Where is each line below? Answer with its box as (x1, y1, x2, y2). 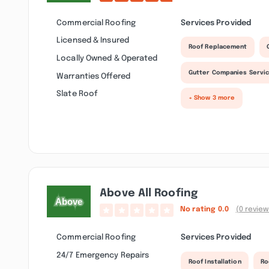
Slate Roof (56, 89, 98, 98)
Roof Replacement (188, 44, 247, 50)
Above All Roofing (100, 187, 198, 199)
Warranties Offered (56, 71, 130, 80)
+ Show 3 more (188, 95, 235, 101)
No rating (180, 206, 218, 214)
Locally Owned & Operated (56, 53, 158, 62)
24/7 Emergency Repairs (56, 251, 150, 260)
